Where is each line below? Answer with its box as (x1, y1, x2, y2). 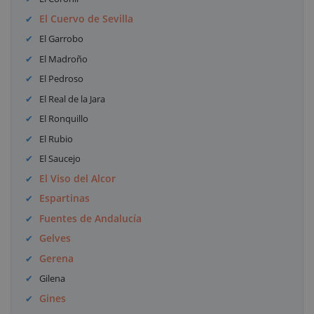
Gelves (39, 231, 71, 245)
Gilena (39, 272, 66, 285)
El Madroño (39, 52, 88, 65)
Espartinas (39, 191, 90, 205)
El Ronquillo (39, 112, 89, 125)
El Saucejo (39, 152, 81, 165)
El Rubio (39, 132, 74, 145)
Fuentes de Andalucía (39, 211, 142, 225)
